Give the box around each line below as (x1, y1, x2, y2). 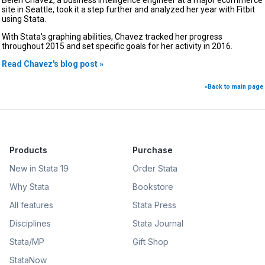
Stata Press (132, 199, 176, 210)
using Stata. (2, 14, 46, 24)
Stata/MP (9, 236, 44, 247)
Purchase (132, 144, 173, 155)
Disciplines (9, 218, 51, 228)
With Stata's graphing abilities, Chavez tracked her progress (2, 31, 222, 41)
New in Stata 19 (9, 163, 69, 173)
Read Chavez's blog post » (2, 59, 104, 69)
